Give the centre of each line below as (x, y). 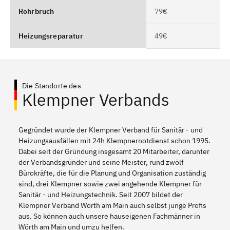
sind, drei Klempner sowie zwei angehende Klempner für (110, 184)
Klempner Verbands (96, 99)
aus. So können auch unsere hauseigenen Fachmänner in (109, 216)
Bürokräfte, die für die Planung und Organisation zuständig (112, 173)
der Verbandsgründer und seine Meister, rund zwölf (101, 162)
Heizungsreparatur (51, 36)
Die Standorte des (52, 85)
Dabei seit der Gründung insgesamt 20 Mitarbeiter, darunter (114, 151)
